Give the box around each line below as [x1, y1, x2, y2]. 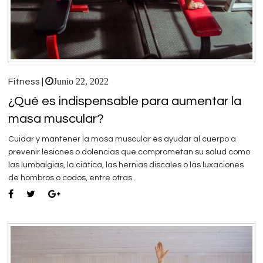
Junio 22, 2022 [53, 76, 109, 86]
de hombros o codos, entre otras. [8, 174, 134, 183]
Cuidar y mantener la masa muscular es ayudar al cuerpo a [8, 135, 236, 144]
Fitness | [8, 77, 45, 87]
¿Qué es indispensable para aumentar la [8, 95, 241, 109]
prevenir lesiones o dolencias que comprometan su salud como [8, 148, 250, 157]
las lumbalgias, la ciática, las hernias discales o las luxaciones [8, 161, 244, 170]
